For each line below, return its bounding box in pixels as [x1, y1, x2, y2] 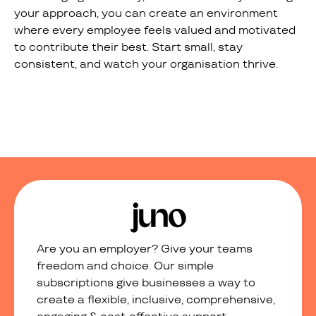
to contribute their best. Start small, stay [14, 39, 243, 56]
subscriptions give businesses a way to [37, 274, 255, 291]
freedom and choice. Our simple [37, 257, 214, 274]
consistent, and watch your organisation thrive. [14, 56, 278, 73]
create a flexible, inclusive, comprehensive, [37, 291, 275, 308]
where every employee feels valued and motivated [14, 22, 296, 39]
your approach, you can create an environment [14, 5, 278, 22]
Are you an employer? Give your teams [37, 240, 253, 257]
